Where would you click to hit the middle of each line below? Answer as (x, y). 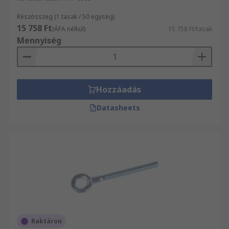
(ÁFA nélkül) (69, 29)
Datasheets (118, 108)
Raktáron (47, 221)
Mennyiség (39, 40)
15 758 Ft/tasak (190, 29)
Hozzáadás (119, 89)
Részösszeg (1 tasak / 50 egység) (66, 17)
